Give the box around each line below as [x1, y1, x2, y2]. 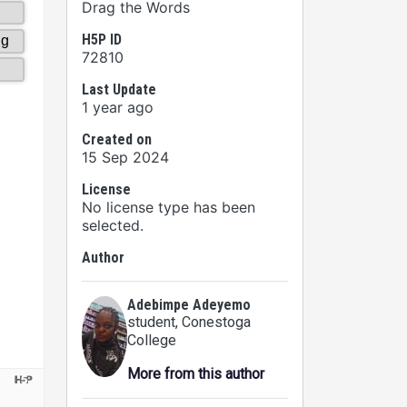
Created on [82, 131, 152, 148]
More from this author [127, 365, 264, 382]
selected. [82, 216, 144, 234]
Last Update [82, 81, 156, 98]
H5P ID [82, 31, 122, 48]
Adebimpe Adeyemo [127, 296, 251, 313]
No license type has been [82, 198, 255, 216]
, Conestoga [175, 313, 251, 331]
